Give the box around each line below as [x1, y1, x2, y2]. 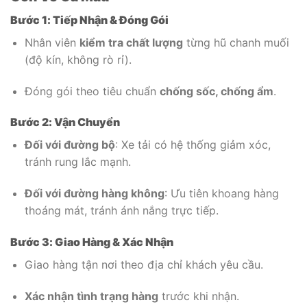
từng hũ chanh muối [182, 35, 289, 49]
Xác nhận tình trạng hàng [24, 288, 158, 303]
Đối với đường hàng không [24, 186, 164, 201]
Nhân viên [24, 35, 79, 49]
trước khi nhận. [158, 288, 239, 303]
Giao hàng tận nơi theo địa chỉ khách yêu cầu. [24, 258, 263, 272]
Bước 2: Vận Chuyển [10, 115, 120, 130]
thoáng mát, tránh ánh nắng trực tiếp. [24, 204, 219, 218]
